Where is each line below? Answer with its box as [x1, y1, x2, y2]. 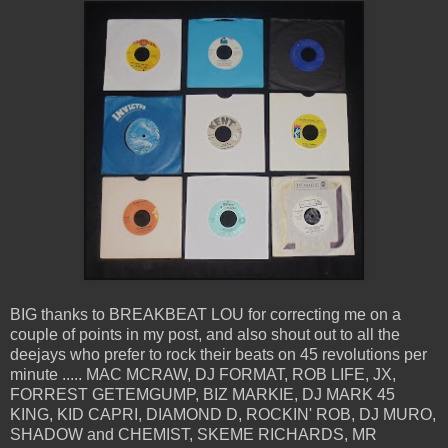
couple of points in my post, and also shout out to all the [10, 326, 400, 344]
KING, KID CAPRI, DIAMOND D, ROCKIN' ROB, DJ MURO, [10, 406, 436, 424]
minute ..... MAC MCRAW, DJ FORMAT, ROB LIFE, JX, [10, 366, 396, 384]
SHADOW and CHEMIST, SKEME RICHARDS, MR [10, 426, 377, 444]
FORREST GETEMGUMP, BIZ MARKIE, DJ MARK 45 [10, 386, 395, 404]
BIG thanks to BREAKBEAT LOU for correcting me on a [10, 306, 401, 324]
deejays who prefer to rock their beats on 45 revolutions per [10, 346, 427, 364]
